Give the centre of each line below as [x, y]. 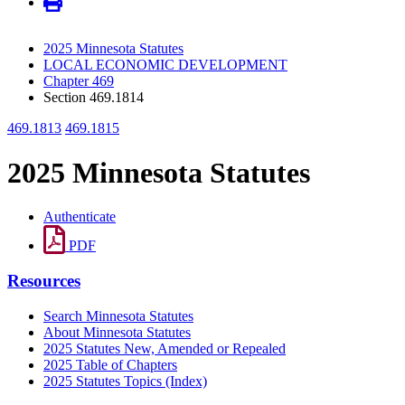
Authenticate [80, 217]
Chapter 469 [79, 81]
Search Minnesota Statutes [118, 316]
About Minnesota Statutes [117, 332]
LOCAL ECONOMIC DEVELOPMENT [165, 65]
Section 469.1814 [94, 98]
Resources [44, 280]
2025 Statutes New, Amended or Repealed [165, 348]
